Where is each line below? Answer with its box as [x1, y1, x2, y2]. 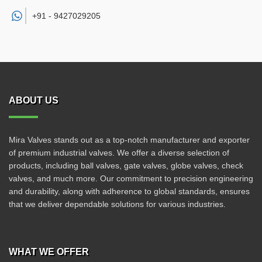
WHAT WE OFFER [9, 247, 89, 257]
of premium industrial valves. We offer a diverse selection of [9, 148, 229, 157]
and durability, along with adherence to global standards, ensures [9, 187, 250, 196]
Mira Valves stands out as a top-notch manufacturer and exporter [9, 135, 250, 144]
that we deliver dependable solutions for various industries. [9, 199, 226, 209]
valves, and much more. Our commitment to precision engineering [9, 174, 253, 183]
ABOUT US [9, 95, 58, 105]
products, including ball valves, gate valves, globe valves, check [9, 161, 243, 170]
